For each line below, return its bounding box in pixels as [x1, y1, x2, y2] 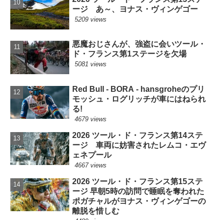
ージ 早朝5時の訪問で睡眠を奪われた [72, 187, 205, 195]
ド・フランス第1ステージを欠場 [72, 50, 187, 58]
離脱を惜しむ [72, 206, 120, 215]
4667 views [75, 161, 107, 169]
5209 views [75, 16, 107, 24]
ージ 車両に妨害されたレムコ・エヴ [72, 140, 206, 149]
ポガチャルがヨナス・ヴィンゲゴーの [72, 196, 206, 205]
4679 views [75, 115, 107, 123]
